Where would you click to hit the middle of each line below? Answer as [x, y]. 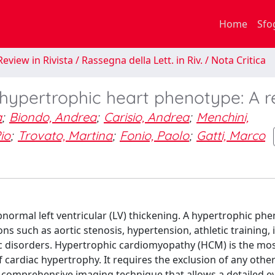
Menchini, [223, 117]
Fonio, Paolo [154, 135]
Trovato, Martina [65, 135]
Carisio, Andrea [146, 117]
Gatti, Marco [231, 135]
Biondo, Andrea [53, 117]
